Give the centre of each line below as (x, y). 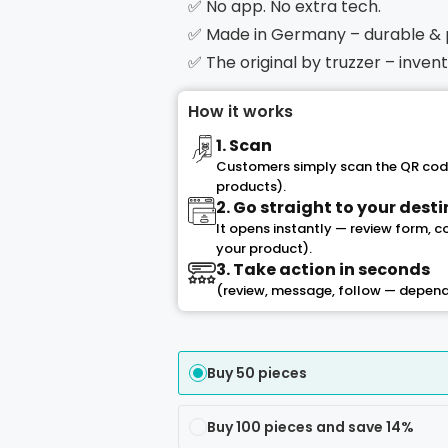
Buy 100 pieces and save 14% (310, 427)
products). (250, 186)
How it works (240, 111)
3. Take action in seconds (322, 269)
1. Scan (243, 145)
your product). (263, 248)
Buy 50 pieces (256, 373)
